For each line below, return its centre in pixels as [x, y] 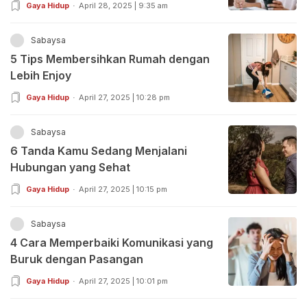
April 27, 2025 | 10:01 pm [123, 281]
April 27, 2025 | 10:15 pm [123, 189]
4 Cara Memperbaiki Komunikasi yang [112, 243]
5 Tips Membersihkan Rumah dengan [110, 59]
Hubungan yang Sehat [70, 168]
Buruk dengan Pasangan [77, 259]
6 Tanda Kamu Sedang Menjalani [99, 151]
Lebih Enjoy [41, 76]
